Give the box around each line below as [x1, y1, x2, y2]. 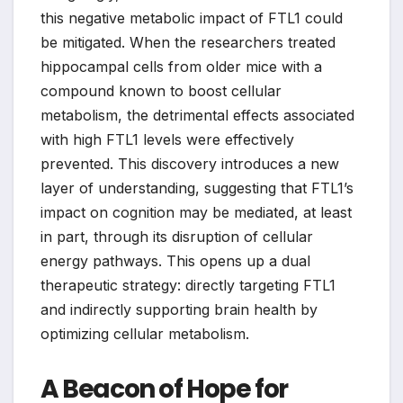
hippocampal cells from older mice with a [40, 58, 322, 76]
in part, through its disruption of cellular [40, 228, 313, 246]
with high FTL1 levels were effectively [40, 130, 294, 149]
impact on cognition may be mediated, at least [40, 203, 352, 222]
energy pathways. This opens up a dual [40, 252, 310, 271]
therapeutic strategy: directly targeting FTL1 [40, 276, 336, 295]
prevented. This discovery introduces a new [40, 155, 339, 174]
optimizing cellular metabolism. [40, 325, 249, 344]
